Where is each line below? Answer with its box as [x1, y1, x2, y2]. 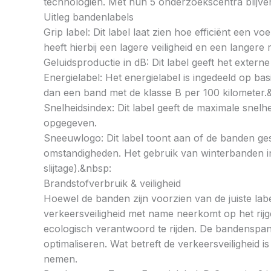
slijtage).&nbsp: [44, 162, 111, 175]
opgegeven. [44, 117, 97, 129]
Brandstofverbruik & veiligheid [44, 177, 181, 190]
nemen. [44, 253, 77, 266]
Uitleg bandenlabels [44, 11, 134, 24]
